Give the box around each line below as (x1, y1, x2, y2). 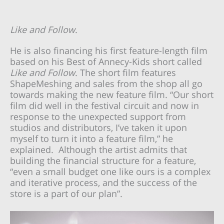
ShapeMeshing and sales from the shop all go (10, 77, 202, 89)
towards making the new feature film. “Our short (10, 88, 213, 100)
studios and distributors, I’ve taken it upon (10, 121, 187, 133)
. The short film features (75, 66, 176, 78)
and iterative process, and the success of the (10, 176, 197, 188)
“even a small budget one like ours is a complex (10, 165, 210, 177)
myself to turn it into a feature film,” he (10, 132, 173, 144)
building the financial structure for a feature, (10, 154, 196, 166)
